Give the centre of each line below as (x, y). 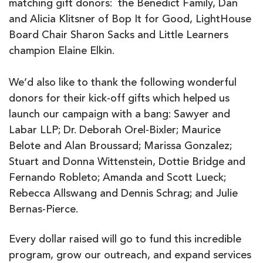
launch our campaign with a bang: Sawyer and (119, 115)
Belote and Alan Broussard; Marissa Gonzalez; (120, 147)
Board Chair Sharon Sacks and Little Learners (119, 36)
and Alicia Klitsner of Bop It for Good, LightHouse (130, 20)
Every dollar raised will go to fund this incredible (125, 240)
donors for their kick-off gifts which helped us (119, 99)
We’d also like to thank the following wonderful (123, 83)
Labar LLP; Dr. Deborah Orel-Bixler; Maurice (115, 131)
